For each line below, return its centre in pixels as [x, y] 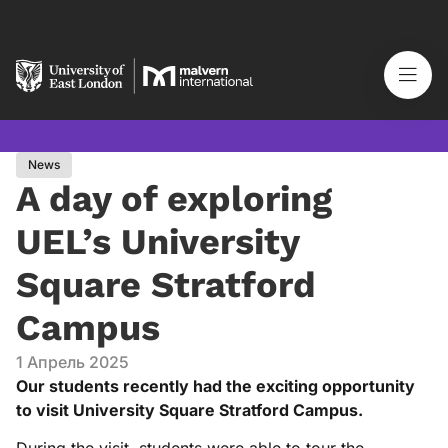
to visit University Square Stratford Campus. [191, 410]
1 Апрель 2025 [72, 362]
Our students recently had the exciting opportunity [215, 386]
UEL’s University [157, 242]
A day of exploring [174, 199]
